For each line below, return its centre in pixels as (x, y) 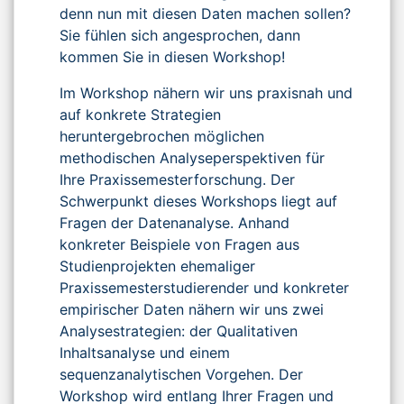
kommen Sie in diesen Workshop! (172, 56)
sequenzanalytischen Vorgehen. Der (181, 374)
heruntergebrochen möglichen (162, 136)
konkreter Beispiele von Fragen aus (179, 244)
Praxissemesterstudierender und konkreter (204, 287)
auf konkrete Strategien (140, 114)
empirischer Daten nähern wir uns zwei (192, 309)
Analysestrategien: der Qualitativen (179, 331)
